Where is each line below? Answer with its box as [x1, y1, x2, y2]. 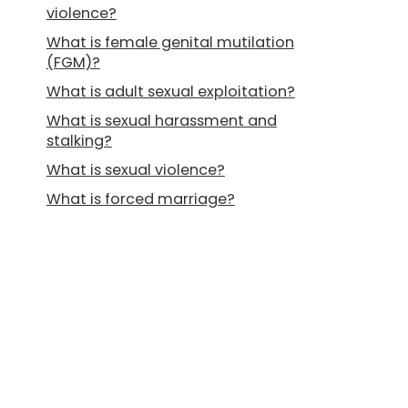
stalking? [46, 130, 112, 151]
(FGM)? [46, 52, 100, 73]
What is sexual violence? [46, 159, 225, 180]
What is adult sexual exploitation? [46, 81, 295, 102]
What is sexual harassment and [46, 110, 277, 131]
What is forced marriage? [46, 189, 235, 209]
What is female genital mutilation [46, 32, 294, 53]
